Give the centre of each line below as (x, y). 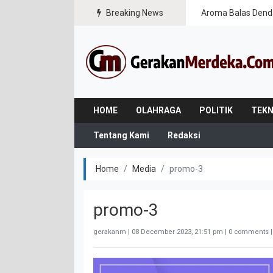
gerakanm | (112, 232)
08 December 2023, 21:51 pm (177, 232)
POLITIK (216, 110)
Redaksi (184, 135)
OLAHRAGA (158, 110)
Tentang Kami (121, 135)
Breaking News (134, 13)
